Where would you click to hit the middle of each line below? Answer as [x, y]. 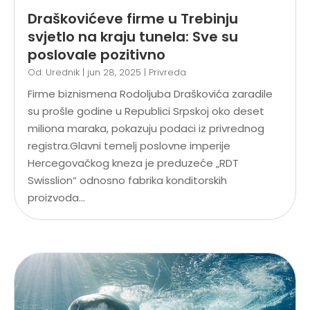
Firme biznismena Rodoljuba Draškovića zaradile [150, 93]
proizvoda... [56, 197]
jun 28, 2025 [114, 72]
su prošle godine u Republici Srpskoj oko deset [146, 111]
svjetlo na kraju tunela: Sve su [133, 36]
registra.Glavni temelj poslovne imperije [129, 145]
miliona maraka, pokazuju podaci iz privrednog [146, 128]
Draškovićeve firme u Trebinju [133, 18]
